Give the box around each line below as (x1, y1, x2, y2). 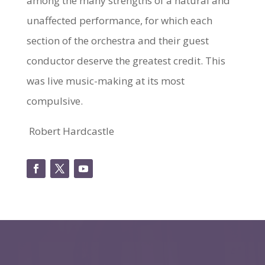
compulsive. (26, 93, 83, 108)
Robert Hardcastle (28, 124, 114, 138)
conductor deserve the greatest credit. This (26, 53, 225, 67)
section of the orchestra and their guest (26, 33, 209, 47)
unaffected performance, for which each (26, 13, 212, 27)
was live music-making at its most (26, 73, 185, 88)
